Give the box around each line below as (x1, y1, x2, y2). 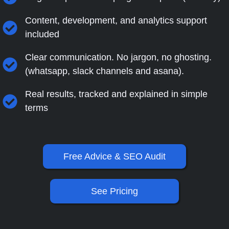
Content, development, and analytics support (25, 15, 208, 26)
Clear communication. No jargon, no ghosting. (25, 52, 212, 63)
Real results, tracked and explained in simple (25, 89, 208, 100)
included (25, 29, 60, 40)
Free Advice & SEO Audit (63, 151, 166, 162)
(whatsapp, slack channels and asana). (25, 66, 185, 77)
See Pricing (91, 186, 138, 197)
